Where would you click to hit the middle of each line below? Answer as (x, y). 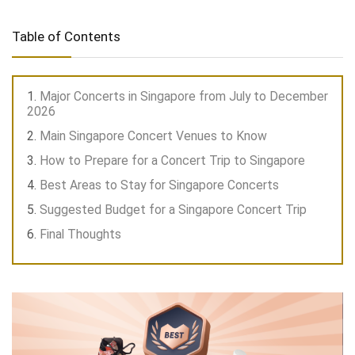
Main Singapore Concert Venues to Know (153, 136)
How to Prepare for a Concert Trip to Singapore (172, 161)
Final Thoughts (80, 235)
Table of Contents (66, 37)
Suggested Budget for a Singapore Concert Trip (173, 210)
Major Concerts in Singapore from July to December (184, 97)
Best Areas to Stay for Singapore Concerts (159, 185)
